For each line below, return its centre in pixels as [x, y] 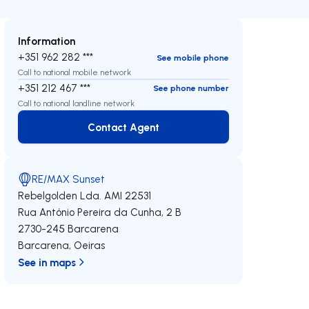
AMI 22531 [128, 196]
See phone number [191, 88]
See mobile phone [192, 57]
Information [47, 41]
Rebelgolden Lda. [60, 196]
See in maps [47, 262]
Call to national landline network [77, 103]
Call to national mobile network [75, 72]
